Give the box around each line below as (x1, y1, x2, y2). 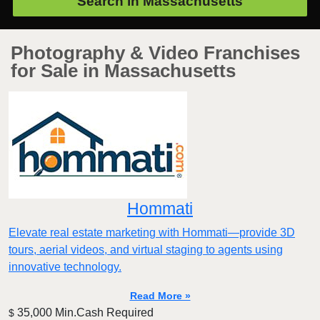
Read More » (129, 290, 191, 302)
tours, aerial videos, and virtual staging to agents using (9, 244, 283, 256)
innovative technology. (9, 261, 121, 274)
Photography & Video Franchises (11, 43, 300, 64)
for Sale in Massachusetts (11, 61, 236, 81)
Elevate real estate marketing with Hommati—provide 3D (9, 226, 295, 239)
